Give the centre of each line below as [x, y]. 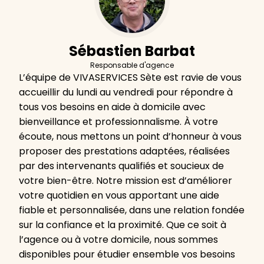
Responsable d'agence [132, 65]
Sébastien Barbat [132, 51]
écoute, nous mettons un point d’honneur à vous [130, 137]
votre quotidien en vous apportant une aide [119, 196]
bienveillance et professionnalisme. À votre [118, 122]
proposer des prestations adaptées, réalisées [124, 151]
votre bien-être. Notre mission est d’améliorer [126, 181]
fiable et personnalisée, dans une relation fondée [132, 210]
